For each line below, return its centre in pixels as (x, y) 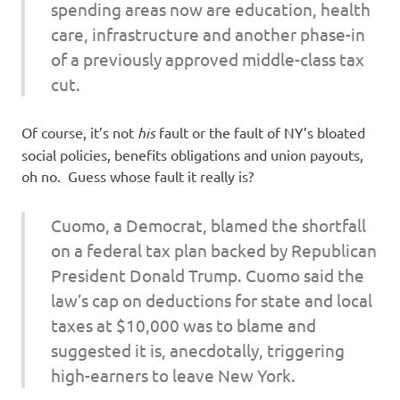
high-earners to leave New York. (173, 375)
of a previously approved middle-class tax (207, 58)
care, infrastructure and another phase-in (208, 33)
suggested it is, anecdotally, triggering (197, 350)
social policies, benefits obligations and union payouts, (192, 155)
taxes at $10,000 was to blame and (183, 325)
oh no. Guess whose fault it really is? (137, 176)
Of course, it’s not (79, 133)
